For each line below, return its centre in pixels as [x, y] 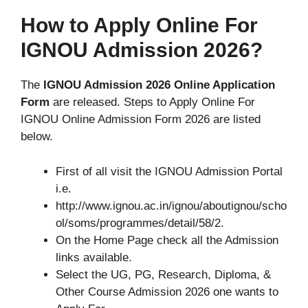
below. [37, 137]
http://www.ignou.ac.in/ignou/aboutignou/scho [171, 206]
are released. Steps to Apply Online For [152, 102]
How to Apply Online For [139, 25]
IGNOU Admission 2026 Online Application [159, 85]
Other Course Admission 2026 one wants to [167, 291]
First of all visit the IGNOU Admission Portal [169, 171]
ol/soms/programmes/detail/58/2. [140, 223]
